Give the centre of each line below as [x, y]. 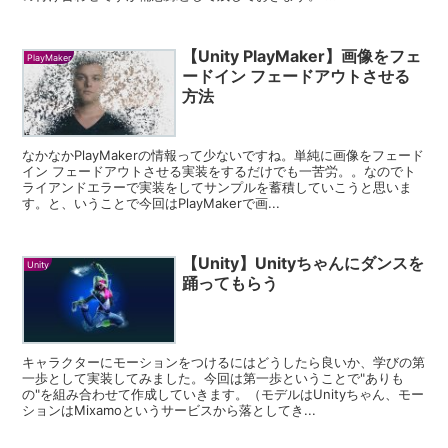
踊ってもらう [230, 282]
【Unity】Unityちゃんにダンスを [303, 262]
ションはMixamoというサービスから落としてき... [169, 409]
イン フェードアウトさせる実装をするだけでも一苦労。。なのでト [219, 170]
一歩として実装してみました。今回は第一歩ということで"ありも [213, 377]
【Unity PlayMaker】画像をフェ [302, 55]
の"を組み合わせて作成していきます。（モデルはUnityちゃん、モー [223, 393]
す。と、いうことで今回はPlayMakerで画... [151, 202]
